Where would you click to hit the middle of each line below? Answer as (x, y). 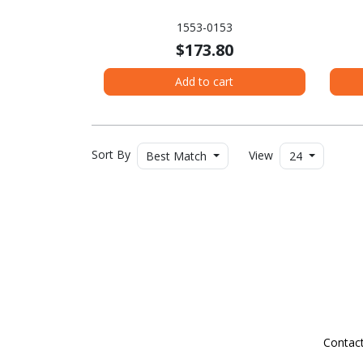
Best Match (176, 156)
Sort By (112, 155)
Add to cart (205, 82)
